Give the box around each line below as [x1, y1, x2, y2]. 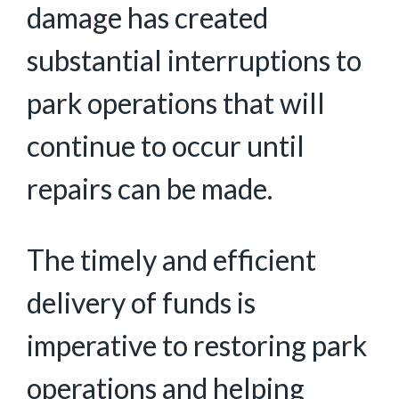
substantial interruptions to [27, 43, 362, 77]
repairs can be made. [27, 171, 278, 206]
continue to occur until [27, 128, 305, 163]
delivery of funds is [27, 285, 256, 320]
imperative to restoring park [27, 328, 367, 362]
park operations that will [27, 85, 325, 120]
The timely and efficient [27, 242, 316, 277]
